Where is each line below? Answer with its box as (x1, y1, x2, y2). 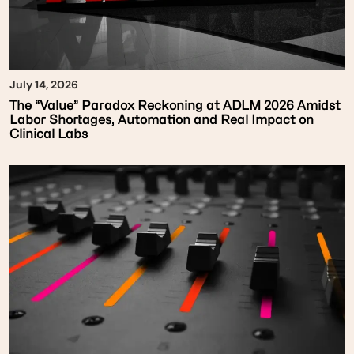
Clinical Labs (9, 126, 88, 142)
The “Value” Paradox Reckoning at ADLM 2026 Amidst (9, 98, 341, 114)
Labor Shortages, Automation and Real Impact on (9, 112, 314, 128)
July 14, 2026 (9, 77, 78, 92)
